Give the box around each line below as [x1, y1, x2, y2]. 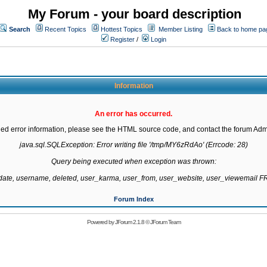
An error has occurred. [95, 110, 172, 118]
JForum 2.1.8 [114, 219, 144, 225]
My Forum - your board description [28, 7, 241, 21]
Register [108, 36, 135, 43]
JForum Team [150, 219, 181, 225]
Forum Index [113, 195, 154, 203]
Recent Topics [45, 26, 86, 33]
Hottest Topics [101, 26, 142, 33]
